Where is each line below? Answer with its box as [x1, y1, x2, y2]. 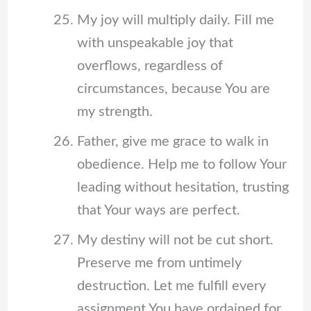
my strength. [76, 104, 153, 119]
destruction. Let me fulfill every [76, 278, 266, 293]
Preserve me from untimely [76, 255, 242, 270]
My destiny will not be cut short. [76, 233, 274, 247]
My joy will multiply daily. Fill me [76, 12, 274, 27]
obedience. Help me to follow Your [76, 157, 287, 171]
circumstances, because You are [76, 81, 270, 96]
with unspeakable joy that [76, 35, 233, 50]
